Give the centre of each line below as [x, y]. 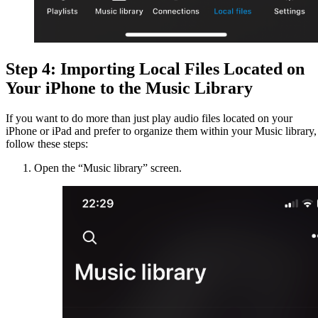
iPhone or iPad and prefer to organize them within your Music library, [161, 131]
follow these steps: [47, 143]
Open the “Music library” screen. [108, 168]
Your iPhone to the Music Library [129, 88]
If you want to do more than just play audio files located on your [149, 118]
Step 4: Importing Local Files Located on [155, 68]
